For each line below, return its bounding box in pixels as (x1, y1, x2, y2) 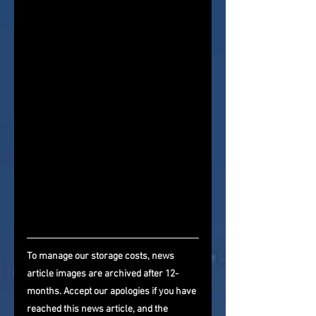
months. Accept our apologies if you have (27, 286, 198, 298)
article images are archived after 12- (27, 268, 178, 281)
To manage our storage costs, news (27, 250, 176, 263)
